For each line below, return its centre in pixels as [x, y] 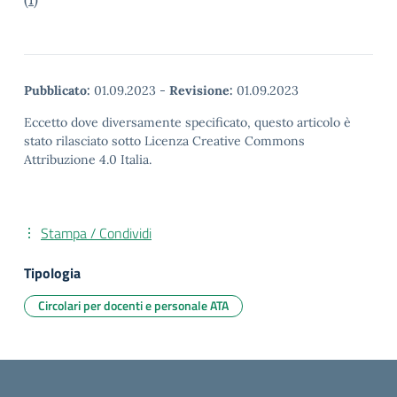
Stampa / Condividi [96, 233]
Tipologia [52, 273]
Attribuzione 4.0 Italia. [88, 160]
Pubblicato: [57, 90]
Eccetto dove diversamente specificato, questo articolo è [187, 122]
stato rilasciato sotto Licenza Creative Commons [164, 141]
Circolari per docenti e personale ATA [133, 305]
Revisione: [201, 90]
